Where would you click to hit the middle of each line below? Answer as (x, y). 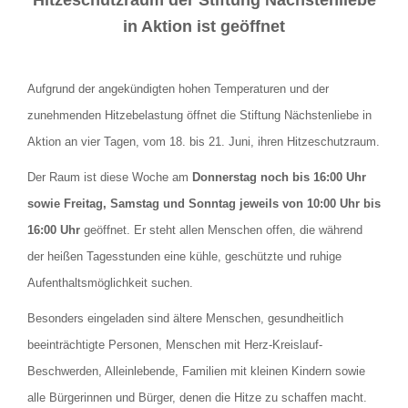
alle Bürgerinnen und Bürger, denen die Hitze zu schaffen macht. (197, 397)
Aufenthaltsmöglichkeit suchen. (110, 282)
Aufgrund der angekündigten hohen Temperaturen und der (178, 88)
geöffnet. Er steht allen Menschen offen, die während (221, 229)
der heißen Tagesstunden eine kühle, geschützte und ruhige (184, 256)
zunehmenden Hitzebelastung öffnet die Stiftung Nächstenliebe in (199, 115)
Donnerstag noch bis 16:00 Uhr (279, 177)
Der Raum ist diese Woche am (110, 177)
